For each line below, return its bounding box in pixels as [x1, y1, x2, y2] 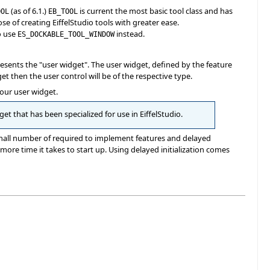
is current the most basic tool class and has [78, 5, 233, 17]
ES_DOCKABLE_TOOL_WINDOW [17, 30, 115, 39]
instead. [115, 28, 145, 40]
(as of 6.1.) [9, 5, 48, 17]
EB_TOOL [48, 7, 78, 16]
